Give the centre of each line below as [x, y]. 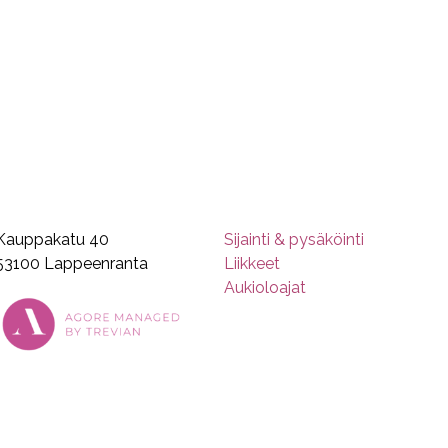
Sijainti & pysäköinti [293, 239]
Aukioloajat [264, 287]
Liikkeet [251, 263]
